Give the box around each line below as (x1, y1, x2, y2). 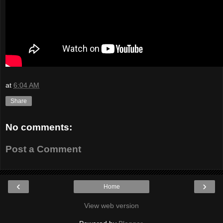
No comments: (5, 122, 72, 133)
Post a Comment (5, 143, 81, 154)
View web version (84, 202, 139, 210)
